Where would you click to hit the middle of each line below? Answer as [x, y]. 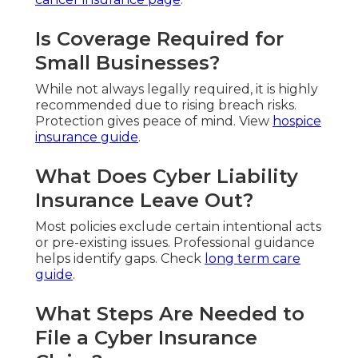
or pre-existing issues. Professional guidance [175, 242]
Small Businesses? [127, 62]
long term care [253, 258]
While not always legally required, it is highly [177, 89]
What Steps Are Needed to [170, 313]
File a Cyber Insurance [146, 337]
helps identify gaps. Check [120, 258]
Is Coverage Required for [159, 38]
